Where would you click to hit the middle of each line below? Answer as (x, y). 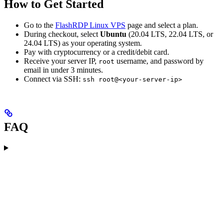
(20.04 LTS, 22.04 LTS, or (170, 34)
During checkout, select (62, 34)
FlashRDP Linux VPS (90, 25)
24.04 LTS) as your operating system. (83, 43)
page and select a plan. (162, 25)
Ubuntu (113, 34)
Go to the (40, 25)
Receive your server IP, (61, 61)
